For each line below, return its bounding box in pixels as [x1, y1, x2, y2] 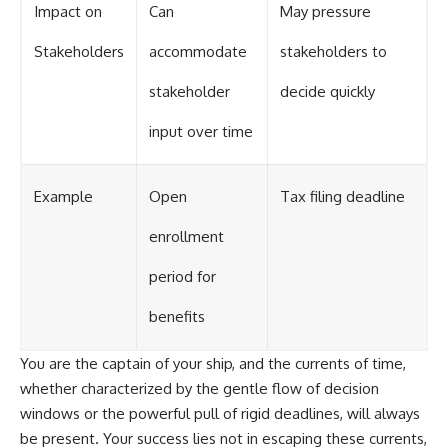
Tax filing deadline [280, 187, 405, 207]
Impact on [34, 2, 102, 22]
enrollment [149, 227, 224, 247]
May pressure [280, 2, 371, 22]
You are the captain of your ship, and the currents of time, [20, 354, 406, 374]
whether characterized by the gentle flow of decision [20, 379, 379, 399]
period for [149, 267, 216, 287]
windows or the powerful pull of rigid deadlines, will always [20, 404, 420, 424]
